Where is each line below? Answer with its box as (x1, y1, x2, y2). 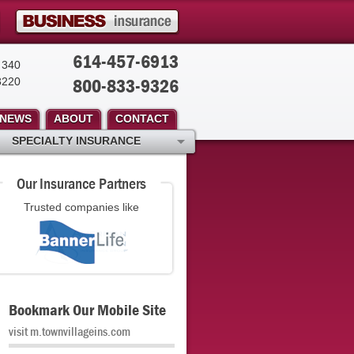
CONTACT (115, 112, 169, 125)
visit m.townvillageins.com (9, 323, 130, 339)
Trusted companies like (24, 201, 139, 213)
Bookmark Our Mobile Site (9, 299, 166, 319)
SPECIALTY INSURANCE (12, 134, 141, 147)
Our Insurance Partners (17, 173, 146, 193)
